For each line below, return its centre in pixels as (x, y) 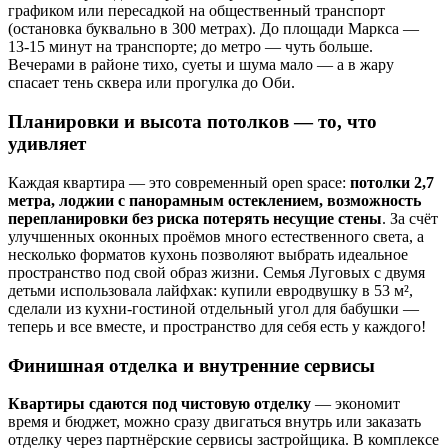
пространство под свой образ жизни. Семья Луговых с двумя (216, 272)
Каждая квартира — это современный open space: (179, 182)
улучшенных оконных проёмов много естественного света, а (216, 236)
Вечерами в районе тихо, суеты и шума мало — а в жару (201, 65)
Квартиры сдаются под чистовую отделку (159, 404)
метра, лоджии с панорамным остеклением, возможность (214, 200)
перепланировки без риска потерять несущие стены (195, 218)
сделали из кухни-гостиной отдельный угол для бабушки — (213, 308)
